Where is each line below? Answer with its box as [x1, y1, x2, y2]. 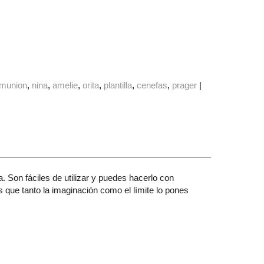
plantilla [104, 80, 133, 91]
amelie [52, 80, 78, 91]
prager [172, 80, 197, 91]
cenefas [137, 80, 168, 91]
